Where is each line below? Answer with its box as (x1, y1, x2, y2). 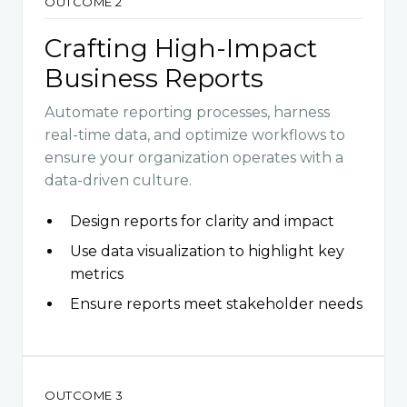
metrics (70, 264, 124, 283)
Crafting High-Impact (45, 32, 317, 64)
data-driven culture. (45, 171, 192, 189)
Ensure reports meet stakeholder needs (70, 294, 362, 313)
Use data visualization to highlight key (70, 242, 344, 260)
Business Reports (45, 62, 263, 94)
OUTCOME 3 (45, 387, 124, 402)
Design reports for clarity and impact (70, 212, 334, 230)
